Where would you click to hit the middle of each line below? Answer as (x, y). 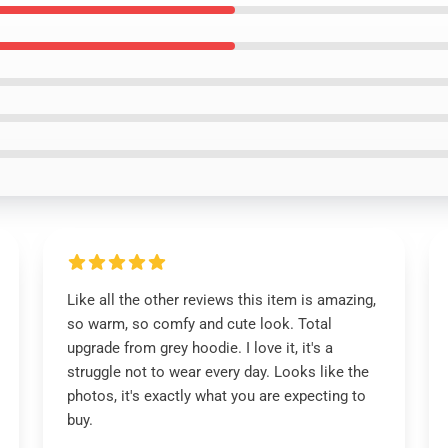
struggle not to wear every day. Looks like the (217, 372)
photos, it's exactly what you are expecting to (216, 396)
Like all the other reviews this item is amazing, (221, 300)
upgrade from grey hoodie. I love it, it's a (199, 348)
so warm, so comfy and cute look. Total (199, 324)
